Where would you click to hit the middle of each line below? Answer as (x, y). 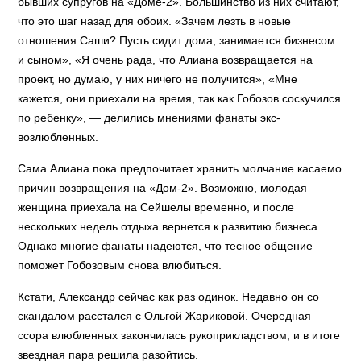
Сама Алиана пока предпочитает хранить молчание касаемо (180, 168)
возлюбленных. (58, 137)
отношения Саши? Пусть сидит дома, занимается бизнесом (177, 40)
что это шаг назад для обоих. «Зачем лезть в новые (155, 21)
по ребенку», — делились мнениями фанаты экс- (149, 118)
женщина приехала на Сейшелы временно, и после (156, 207)
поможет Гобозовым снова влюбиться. (120, 265)
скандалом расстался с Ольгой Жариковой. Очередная (165, 316)
